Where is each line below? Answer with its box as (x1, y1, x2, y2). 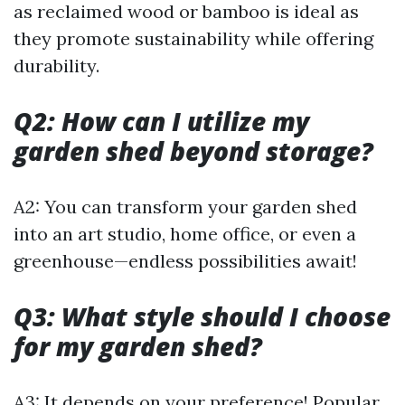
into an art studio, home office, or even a (14, 221, 356, 245)
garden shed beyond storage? (14, 133, 373, 168)
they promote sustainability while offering (14, 26, 373, 50)
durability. (14, 53, 99, 77)
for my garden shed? (14, 328, 262, 363)
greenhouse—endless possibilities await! (14, 249, 357, 272)
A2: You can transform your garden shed (14, 194, 357, 218)
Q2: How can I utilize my (14, 103, 309, 138)
